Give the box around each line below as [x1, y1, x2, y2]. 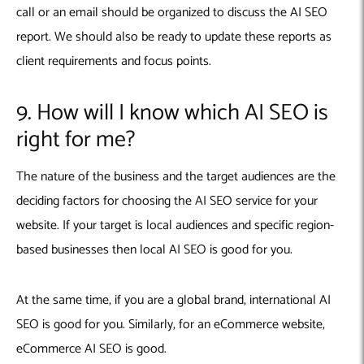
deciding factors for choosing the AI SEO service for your [16, 190, 318, 213]
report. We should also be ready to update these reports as [16, 26, 331, 49]
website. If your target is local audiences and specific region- [16, 214, 334, 237]
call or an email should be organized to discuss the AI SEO [16, 2, 327, 24]
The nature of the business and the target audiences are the [16, 166, 336, 188]
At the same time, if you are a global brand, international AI [16, 289, 331, 312]
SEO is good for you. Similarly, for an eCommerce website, [16, 314, 325, 336]
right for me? [16, 121, 135, 159]
